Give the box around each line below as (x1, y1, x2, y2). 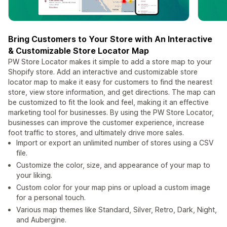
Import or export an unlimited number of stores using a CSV (16, 138, 214, 147)
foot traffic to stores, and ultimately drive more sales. (8, 128, 184, 137)
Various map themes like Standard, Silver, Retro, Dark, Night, (16, 205, 217, 214)
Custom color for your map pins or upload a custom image (16, 183, 210, 192)
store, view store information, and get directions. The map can (8, 88, 215, 97)
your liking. (16, 171, 52, 180)
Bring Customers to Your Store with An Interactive (8, 34, 212, 45)
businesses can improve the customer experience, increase (8, 118, 204, 127)
